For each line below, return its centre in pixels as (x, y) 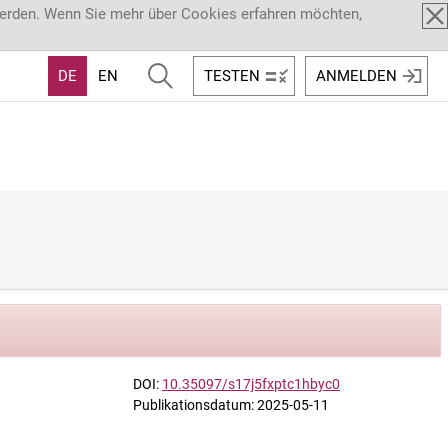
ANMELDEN (356, 75)
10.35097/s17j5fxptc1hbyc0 (251, 384)
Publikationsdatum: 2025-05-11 (231, 405)
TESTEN (232, 75)
